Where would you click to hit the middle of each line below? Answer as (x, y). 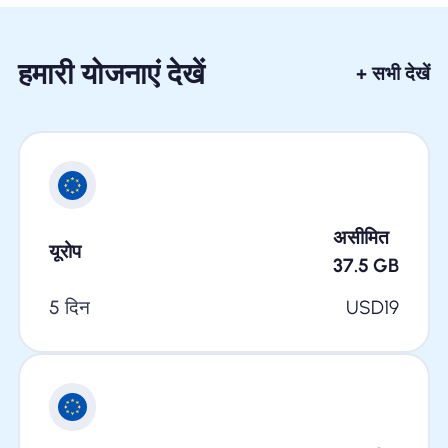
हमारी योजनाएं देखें (111, 73)
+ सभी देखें (393, 73)
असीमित (360, 237)
